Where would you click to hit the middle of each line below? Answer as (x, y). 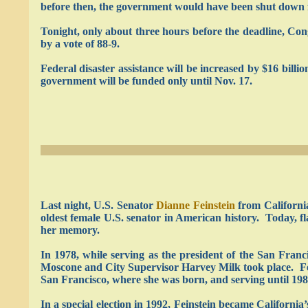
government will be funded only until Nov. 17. (146, 81)
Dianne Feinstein (196, 205)
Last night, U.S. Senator (98, 205)
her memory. (70, 230)
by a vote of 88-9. (80, 44)
